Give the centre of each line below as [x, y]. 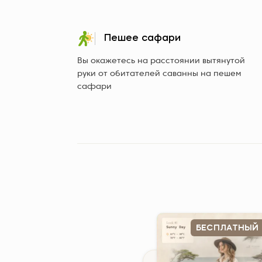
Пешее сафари [142, 38]
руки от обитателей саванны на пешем [159, 74]
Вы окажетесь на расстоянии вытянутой [161, 61]
